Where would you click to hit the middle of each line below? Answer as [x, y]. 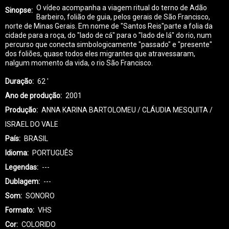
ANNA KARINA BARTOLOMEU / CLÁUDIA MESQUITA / [127, 110]
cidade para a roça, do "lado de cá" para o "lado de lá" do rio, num [108, 36]
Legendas [21, 167]
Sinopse [18, 10]
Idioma [16, 153]
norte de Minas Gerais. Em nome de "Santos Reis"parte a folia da [109, 26]
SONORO [40, 196]
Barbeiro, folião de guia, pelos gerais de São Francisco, [123, 17]
